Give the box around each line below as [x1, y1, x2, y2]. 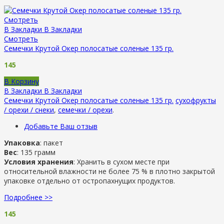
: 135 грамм [17, 147, 55, 157]
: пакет [40, 137, 63, 147]
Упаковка [4, 137, 40, 147]
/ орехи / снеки [4, 104, 54, 114]
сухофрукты [175, 95, 216, 105]
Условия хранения [4, 156, 73, 166]
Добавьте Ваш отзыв [24, 121, 97, 131]
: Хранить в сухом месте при [73, 156, 169, 166]
